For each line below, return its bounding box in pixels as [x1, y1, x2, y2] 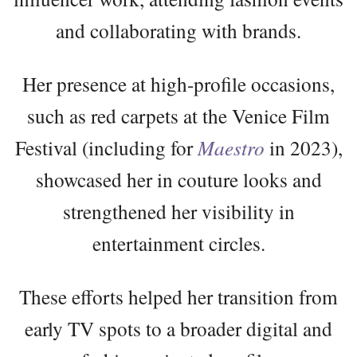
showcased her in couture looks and [35, 166, 322, 194]
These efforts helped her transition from [19, 283, 338, 311]
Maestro [197, 134, 265, 162]
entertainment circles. [92, 229, 265, 257]
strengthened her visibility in [62, 198, 295, 226]
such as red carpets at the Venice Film [27, 102, 330, 130]
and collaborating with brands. [56, 17, 301, 45]
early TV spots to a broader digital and [25, 315, 332, 343]
